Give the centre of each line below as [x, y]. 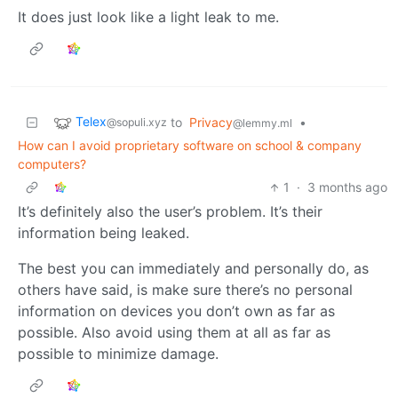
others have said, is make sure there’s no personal [185, 290]
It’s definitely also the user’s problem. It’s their [170, 212]
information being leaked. [103, 233]
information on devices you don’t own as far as [176, 311]
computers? [52, 164]
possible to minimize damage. [118, 354]
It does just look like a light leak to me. [148, 17]
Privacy [211, 123]
